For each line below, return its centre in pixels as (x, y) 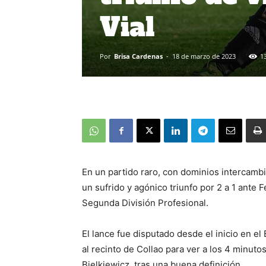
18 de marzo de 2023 (204, 56)
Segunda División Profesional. (145, 203)
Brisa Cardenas (138, 56)
